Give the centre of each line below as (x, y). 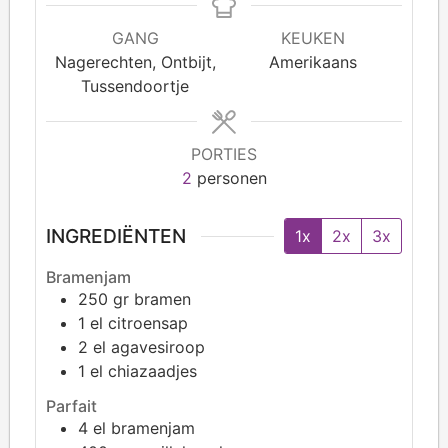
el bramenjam (144, 427)
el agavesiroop (149, 347)
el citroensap (139, 323)
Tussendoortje (135, 86)
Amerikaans (313, 62)
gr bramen (152, 299)
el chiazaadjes (143, 371)
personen (231, 178)
